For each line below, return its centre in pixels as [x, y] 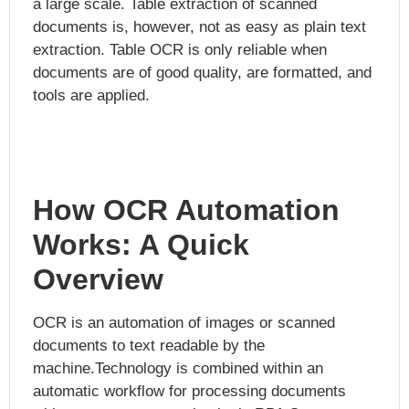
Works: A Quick [141, 244]
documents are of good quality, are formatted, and [202, 73]
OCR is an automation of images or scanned [184, 322]
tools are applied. [91, 96]
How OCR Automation [186, 210]
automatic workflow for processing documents [189, 391]
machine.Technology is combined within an [178, 368]
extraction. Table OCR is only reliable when [180, 50]
